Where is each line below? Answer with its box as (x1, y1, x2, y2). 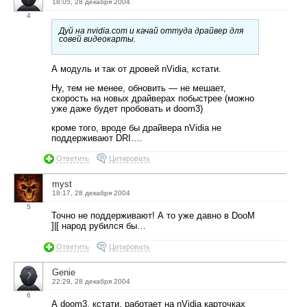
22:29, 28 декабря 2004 (52, 278, 130, 286)
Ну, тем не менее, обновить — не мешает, (51, 82, 226, 93)
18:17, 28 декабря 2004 (52, 189, 130, 197)
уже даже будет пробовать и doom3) (51, 103, 203, 114)
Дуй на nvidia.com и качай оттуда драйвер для (59, 27, 243, 36)
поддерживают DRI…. (51, 132, 143, 143)
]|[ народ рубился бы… (51, 221, 146, 232)
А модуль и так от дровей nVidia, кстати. (51, 63, 221, 74)
